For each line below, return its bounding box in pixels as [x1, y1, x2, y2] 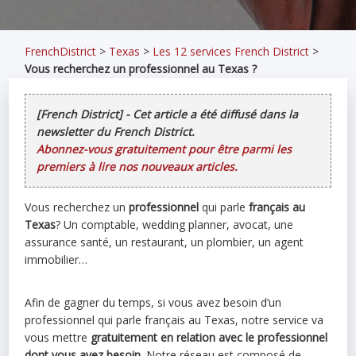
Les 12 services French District [153, 44, 310, 59]
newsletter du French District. [37, 124, 195, 139]
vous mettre [25, 330, 91, 345]
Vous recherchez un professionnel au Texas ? [25, 61, 257, 76]
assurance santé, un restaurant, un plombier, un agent [25, 234, 304, 250]
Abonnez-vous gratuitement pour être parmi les [37, 141, 292, 157]
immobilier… [25, 252, 88, 267]
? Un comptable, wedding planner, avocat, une [56, 217, 294, 232]
